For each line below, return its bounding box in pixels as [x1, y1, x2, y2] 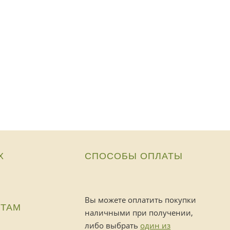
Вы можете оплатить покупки [85, 195, 197, 205]
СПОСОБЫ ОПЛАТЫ [85, 151, 183, 161]
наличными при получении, [85, 207, 194, 218]
